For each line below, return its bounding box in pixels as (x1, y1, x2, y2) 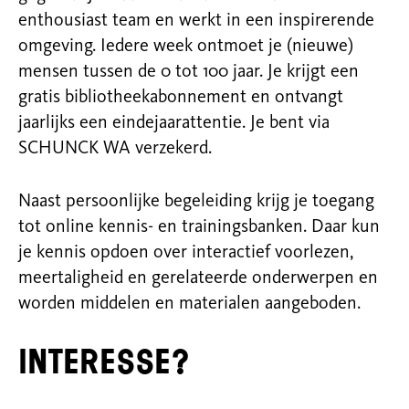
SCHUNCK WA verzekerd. (18, 140, 216, 158)
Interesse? (18, 350, 190, 375)
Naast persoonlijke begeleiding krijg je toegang (18, 193, 374, 211)
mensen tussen (18, 63, 138, 81)
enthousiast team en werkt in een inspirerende (18, 12, 374, 30)
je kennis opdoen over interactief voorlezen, (18, 244, 353, 262)
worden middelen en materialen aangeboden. (18, 295, 361, 313)
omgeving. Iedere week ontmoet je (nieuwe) (18, 37, 353, 56)
